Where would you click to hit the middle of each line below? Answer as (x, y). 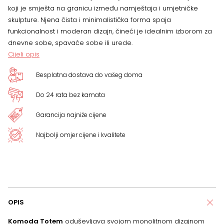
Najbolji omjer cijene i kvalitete (81, 135)
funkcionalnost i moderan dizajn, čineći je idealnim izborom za (110, 31)
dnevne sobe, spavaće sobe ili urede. (70, 43)
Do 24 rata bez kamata (70, 95)
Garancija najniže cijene (71, 115)
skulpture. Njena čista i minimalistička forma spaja (89, 20)
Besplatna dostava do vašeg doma (89, 74)
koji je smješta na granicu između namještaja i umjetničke (103, 8)
